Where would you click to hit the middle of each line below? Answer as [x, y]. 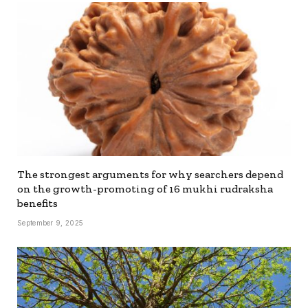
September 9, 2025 [51, 222]
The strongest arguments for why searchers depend [150, 174]
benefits [37, 203]
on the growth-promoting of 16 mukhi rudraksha [145, 188]
